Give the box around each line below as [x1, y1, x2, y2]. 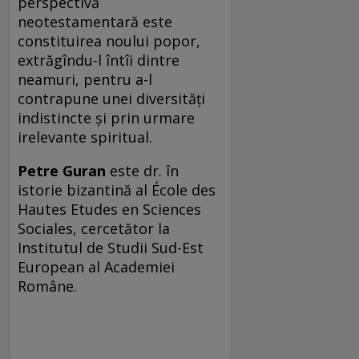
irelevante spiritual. [18, 127, 156, 147]
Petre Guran [18, 161, 110, 181]
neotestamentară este [18, 12, 172, 32]
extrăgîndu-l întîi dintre [18, 50, 179, 71]
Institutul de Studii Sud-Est [18, 238, 204, 258]
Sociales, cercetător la [18, 219, 170, 239]
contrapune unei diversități [18, 89, 205, 109]
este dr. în [110, 161, 179, 181]
